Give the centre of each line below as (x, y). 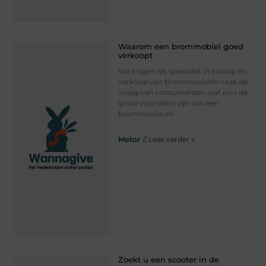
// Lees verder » (168, 140)
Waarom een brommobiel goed (180, 47)
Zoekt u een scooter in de (168, 259)
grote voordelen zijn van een (168, 103)
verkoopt (135, 56)
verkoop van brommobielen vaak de (183, 82)
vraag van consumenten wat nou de (183, 93)
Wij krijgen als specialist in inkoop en (182, 71)
